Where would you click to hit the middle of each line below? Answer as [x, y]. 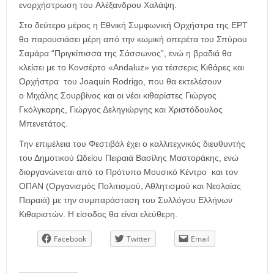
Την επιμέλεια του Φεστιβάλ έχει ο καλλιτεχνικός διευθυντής [132, 144]
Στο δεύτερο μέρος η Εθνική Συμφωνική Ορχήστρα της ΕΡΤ [133, 25]
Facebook [70, 239]
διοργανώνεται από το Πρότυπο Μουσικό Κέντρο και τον [128, 172]
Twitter [139, 239]
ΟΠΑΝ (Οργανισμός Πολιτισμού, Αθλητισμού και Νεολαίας [130, 186]
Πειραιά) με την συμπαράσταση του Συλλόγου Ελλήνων [126, 200]
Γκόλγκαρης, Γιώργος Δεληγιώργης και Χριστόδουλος [121, 110]
